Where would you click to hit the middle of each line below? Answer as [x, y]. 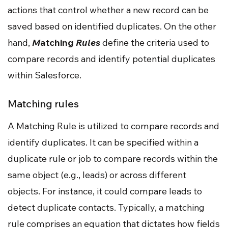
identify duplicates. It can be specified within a [103, 142]
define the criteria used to [156, 43]
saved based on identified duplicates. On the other [112, 26]
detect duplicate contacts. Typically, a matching [106, 208]
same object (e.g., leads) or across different [97, 175]
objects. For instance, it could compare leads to [105, 191]
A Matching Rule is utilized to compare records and [113, 126]
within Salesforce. [45, 75]
